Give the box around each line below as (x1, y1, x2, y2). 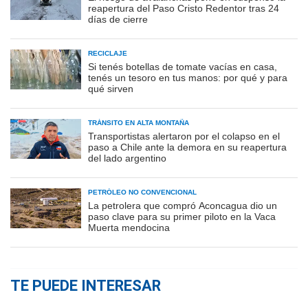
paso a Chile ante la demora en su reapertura (88, 141, 287, 153)
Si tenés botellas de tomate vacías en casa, (88, 60, 277, 72)
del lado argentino (88, 152, 166, 164)
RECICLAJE (88, 49, 127, 57)
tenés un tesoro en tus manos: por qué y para (88, 71, 287, 83)
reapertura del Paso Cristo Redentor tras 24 (88, 2, 279, 14)
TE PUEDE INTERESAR (10, 276, 161, 294)
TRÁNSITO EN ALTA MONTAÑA (88, 118, 189, 126)
